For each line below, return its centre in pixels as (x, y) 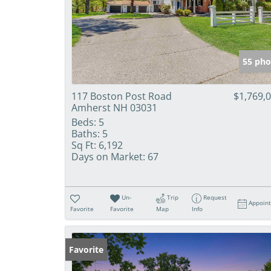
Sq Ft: (84, 145)
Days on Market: (108, 157)
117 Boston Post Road (122, 96)
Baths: (86, 134)
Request (215, 198)
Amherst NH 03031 (114, 108)
